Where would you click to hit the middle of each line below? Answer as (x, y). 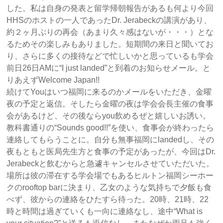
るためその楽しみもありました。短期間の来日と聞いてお (110, 44)
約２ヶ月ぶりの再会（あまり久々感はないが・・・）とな (110, 32)
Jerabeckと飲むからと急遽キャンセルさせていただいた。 (111, 164)
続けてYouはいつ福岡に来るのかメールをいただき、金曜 (109, 92)
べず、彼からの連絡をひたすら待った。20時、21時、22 (108, 199)
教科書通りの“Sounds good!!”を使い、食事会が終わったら (111, 128)
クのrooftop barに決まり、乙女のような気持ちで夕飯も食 (109, 187)
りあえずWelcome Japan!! (53, 80)
